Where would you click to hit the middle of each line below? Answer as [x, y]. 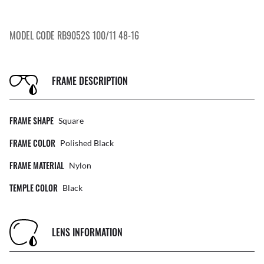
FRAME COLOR [32, 143]
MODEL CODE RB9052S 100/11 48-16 [74, 36]
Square [71, 121]
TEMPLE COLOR [34, 188]
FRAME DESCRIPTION [90, 80]
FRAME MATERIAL [37, 166]
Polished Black [87, 143]
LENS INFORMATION [87, 232]
